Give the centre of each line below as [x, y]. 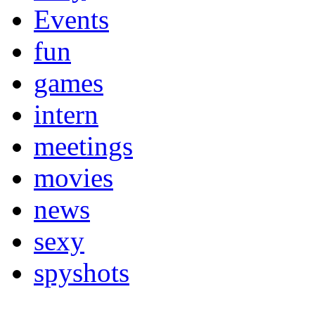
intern [66, 114]
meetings [83, 146]
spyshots [82, 272]
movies [73, 177]
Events [71, 19]
